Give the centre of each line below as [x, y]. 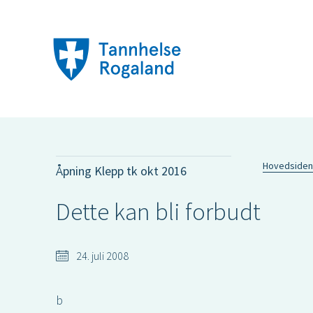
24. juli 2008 [101, 256]
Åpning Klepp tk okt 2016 [121, 171]
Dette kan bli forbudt [158, 212]
